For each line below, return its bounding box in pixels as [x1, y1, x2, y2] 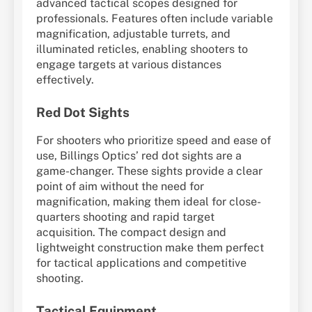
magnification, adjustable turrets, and [36, 27, 231, 41]
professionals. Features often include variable [36, 12, 273, 26]
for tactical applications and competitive [36, 256, 247, 270]
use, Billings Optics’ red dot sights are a [36, 149, 242, 163]
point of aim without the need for [36, 180, 204, 194]
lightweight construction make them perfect [36, 241, 264, 255]
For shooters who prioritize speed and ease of [36, 134, 271, 148]
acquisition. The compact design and [36, 226, 226, 240]
